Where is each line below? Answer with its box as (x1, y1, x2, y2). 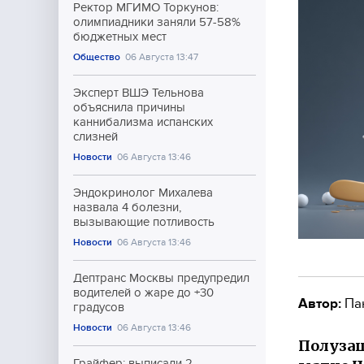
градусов (73, 301, 124, 314)
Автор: (298, 295, 341, 311)
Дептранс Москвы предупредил (73, 271, 249, 284)
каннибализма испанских (73, 115, 213, 128)
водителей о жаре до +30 (73, 286, 214, 299)
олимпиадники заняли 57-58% (73, 15, 240, 28)
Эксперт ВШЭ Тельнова (73, 86, 204, 99)
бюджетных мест (73, 30, 167, 43)
